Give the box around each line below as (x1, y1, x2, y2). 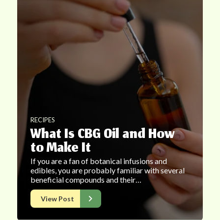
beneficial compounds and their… (30, 174, 141, 184)
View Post (41, 194, 74, 203)
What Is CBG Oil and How (30, 123, 174, 147)
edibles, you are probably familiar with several (30, 165, 185, 175)
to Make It (30, 137, 91, 161)
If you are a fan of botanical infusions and (30, 156, 167, 165)
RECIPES (30, 115, 55, 124)
